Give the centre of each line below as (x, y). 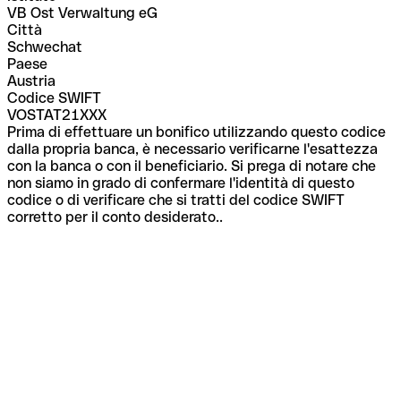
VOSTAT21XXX (57, 115)
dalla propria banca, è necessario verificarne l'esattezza (192, 149)
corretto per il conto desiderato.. (115, 217)
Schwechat (45, 47)
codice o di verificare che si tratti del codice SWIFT (176, 200)
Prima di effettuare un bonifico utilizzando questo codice (196, 132)
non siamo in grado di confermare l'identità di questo (181, 183)
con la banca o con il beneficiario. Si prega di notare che (192, 166)
